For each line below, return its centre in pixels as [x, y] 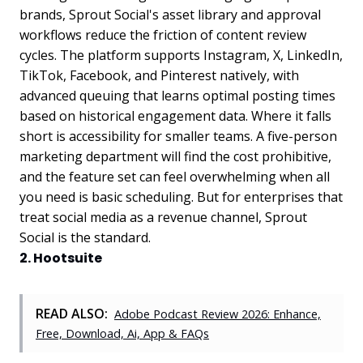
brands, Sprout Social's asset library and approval [170, 15]
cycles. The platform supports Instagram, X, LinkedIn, [181, 55]
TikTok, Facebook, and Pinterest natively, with [159, 75]
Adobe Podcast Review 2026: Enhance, [218, 314]
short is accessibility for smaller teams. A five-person [178, 136]
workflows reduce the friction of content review [163, 35]
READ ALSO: [72, 314]
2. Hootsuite [61, 258]
